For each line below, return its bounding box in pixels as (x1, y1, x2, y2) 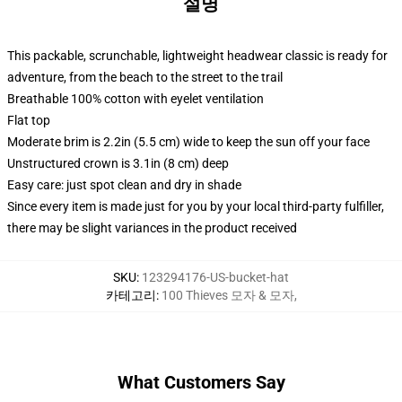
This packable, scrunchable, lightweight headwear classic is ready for (7, 48, 388, 63)
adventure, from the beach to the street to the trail (7, 70, 283, 84)
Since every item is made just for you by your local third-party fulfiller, (7, 199, 384, 214)
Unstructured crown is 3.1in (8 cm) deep (7, 156, 229, 170)
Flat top (7, 113, 50, 127)
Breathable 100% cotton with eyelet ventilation (7, 92, 264, 106)
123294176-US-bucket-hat (142, 270, 289, 284)
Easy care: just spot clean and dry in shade (7, 178, 241, 192)
